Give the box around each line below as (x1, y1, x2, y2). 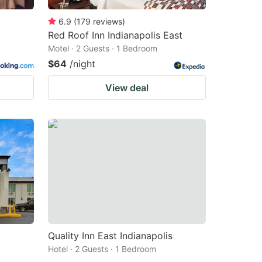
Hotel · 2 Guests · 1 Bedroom (48, 243, 156, 254)
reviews (93, 16, 122, 26)
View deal (105, 81, 149, 94)
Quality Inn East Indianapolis (48, 229, 173, 242)
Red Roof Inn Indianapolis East (48, 29, 182, 41)
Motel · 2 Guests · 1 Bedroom (48, 43, 157, 53)
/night (70, 57, 95, 70)
